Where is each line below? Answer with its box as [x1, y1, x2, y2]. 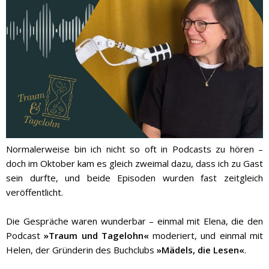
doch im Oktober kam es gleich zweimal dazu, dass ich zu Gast [6, 157, 263, 169]
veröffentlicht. [6, 186, 63, 198]
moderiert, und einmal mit [148, 229, 264, 241]
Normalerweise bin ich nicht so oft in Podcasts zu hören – [6, 142, 263, 155]
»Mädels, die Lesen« [157, 243, 244, 256]
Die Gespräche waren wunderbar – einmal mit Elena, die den [6, 214, 263, 227]
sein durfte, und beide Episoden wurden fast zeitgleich [6, 171, 263, 184]
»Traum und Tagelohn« [44, 229, 149, 241]
